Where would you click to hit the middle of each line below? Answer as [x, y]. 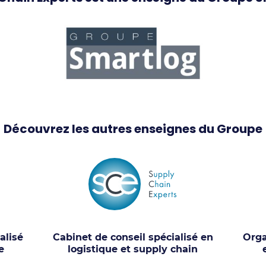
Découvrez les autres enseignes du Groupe [133, 129]
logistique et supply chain [133, 249]
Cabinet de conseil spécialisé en [133, 237]
